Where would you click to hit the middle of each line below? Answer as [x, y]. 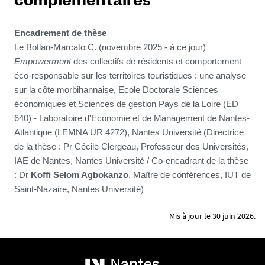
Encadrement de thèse [60, 33]
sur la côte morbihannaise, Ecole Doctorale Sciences [116, 90]
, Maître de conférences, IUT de [190, 175]
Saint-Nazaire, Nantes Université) [79, 189]
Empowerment [43, 62]
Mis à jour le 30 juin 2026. [212, 216]
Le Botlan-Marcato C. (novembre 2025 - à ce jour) [110, 47]
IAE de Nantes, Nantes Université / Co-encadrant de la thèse [131, 161]
